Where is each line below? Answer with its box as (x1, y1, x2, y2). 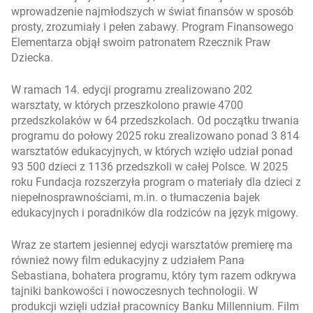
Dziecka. (11, 51, 53, 64)
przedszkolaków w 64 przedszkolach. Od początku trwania (11, 114, 299, 127)
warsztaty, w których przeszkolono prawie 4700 (11, 99, 243, 112)
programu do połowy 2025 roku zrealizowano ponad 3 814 (11, 129, 299, 143)
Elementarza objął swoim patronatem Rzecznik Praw (11, 36, 270, 49)
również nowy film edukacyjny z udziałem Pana (11, 254, 245, 267)
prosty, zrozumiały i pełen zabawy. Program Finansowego (11, 20, 293, 34)
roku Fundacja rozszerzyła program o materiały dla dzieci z (11, 175, 301, 189)
